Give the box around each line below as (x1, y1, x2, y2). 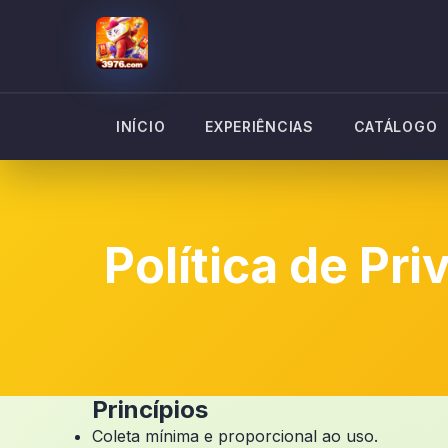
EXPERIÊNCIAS (205, 118, 314, 135)
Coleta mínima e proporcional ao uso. (92, 426, 378, 446)
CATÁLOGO (353, 118, 438, 135)
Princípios (92, 395, 208, 424)
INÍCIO (116, 118, 166, 135)
